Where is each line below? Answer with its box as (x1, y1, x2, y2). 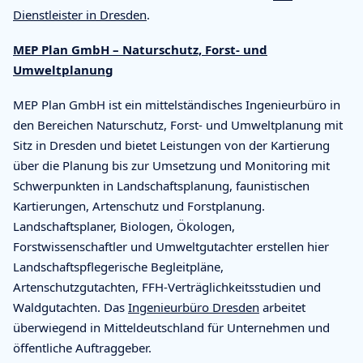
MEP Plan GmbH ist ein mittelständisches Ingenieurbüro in (13, 96, 340, 113)
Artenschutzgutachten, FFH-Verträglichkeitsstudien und (13, 278, 321, 295)
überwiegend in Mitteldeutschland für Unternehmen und (13, 318, 330, 335)
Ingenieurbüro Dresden (128, 298, 259, 315)
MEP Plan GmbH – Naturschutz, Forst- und (13, 41, 267, 58)
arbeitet (259, 298, 305, 315)
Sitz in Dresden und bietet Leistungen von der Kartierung (13, 136, 330, 153)
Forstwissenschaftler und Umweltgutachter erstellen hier (13, 237, 329, 254)
